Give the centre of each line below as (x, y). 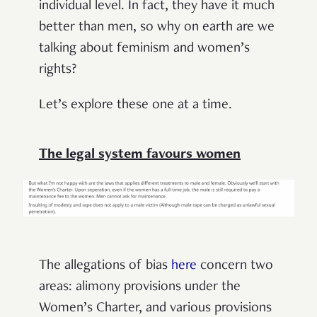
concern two (235, 266)
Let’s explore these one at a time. (136, 105)
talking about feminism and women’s (144, 48)
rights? (58, 70)
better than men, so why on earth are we (157, 27)
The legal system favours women (140, 155)
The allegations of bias (105, 266)
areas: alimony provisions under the (140, 287)
